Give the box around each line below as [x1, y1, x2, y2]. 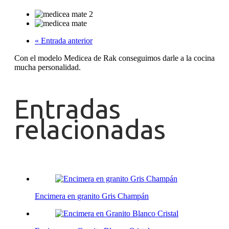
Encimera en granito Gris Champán [35, 192, 149, 201]
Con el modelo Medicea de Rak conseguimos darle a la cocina [14, 54, 215, 63]
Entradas [14, 94, 121, 124]
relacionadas [14, 114, 166, 145]
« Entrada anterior [35, 36, 93, 45]
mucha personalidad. [14, 63, 81, 72]
